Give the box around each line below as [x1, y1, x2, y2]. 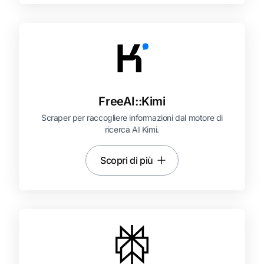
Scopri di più [100, 154, 153, 166]
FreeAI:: [98, 94, 142, 108]
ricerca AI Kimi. [105, 124, 159, 134]
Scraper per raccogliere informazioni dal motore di [41, 113, 223, 123]
